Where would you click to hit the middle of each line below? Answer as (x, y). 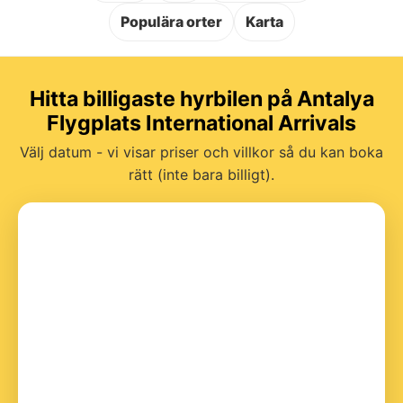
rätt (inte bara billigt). (201, 174)
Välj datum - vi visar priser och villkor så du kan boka (201, 152)
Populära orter (171, 21)
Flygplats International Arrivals (201, 123)
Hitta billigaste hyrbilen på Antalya (201, 99)
